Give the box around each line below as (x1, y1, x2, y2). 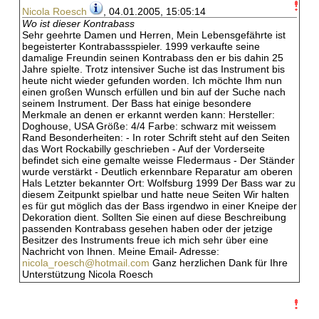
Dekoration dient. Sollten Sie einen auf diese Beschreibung (22, 211, 286, 223)
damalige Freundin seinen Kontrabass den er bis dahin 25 (22, 52, 283, 63)
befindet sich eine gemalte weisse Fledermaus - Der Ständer (22, 155, 295, 166)
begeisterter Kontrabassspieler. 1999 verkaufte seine (22, 41, 260, 52)
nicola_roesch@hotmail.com (22, 257, 152, 268)
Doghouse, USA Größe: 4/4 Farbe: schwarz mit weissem (22, 120, 276, 132)
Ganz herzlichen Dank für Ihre (152, 257, 288, 268)
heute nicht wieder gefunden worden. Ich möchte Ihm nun (22, 75, 282, 86)
